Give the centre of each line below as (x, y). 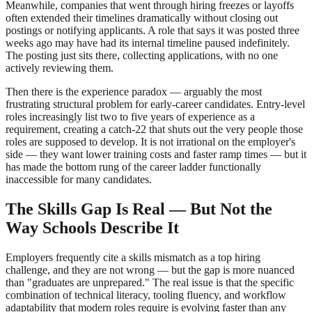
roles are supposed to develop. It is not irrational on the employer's (150, 142)
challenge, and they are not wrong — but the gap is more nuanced (150, 270)
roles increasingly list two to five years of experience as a (130, 117)
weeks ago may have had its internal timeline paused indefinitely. (148, 43)
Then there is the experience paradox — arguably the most (134, 92)
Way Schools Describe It (92, 228)
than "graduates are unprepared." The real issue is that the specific (150, 283)
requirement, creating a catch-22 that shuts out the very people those (154, 130)
